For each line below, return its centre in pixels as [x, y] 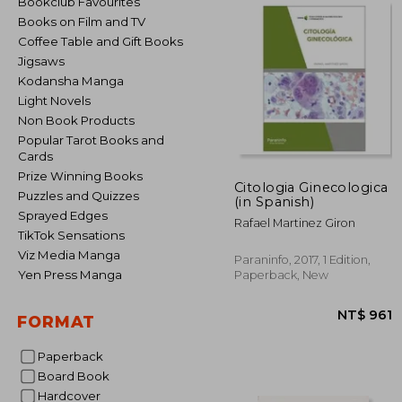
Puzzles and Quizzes [83, 196]
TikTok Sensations [74, 235]
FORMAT [57, 322]
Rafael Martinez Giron [295, 223]
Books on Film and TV [86, 22]
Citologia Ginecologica [311, 187]
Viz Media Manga [73, 255]
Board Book [78, 376]
